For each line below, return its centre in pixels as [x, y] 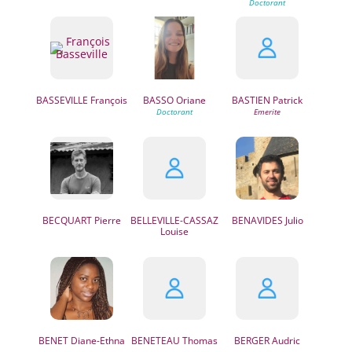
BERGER [252, 341]
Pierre [106, 220]
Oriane [190, 100]
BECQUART [67, 220]
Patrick [287, 100]
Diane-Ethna [96, 341]
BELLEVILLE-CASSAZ [175, 220]
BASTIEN [251, 100]
